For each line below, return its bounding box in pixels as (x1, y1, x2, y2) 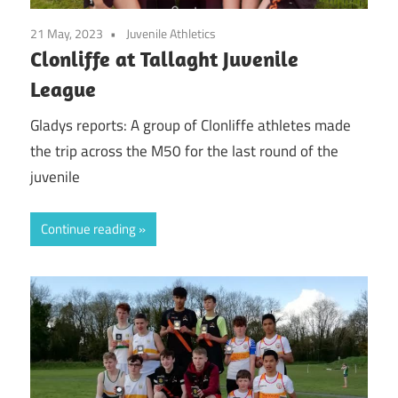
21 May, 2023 (30, 24, 103, 44)
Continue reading (41, 219, 136, 240)
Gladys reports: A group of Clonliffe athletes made (30, 113, 351, 137)
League (30, 76, 96, 103)
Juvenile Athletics (126, 24, 216, 44)
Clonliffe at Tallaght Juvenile (30, 45, 298, 73)
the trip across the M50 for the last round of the (30, 139, 338, 163)
